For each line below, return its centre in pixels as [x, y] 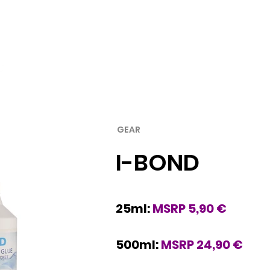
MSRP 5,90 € [190, 209]
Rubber [191, 51]
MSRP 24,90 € [202, 245]
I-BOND [158, 162]
